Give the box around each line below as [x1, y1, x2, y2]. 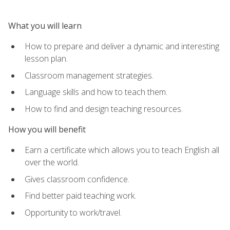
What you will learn [8, 20, 82, 31]
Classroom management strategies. [25, 69, 154, 81]
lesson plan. [25, 52, 68, 64]
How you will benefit [8, 123, 86, 135]
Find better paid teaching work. [25, 190, 136, 202]
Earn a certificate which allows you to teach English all [25, 144, 219, 156]
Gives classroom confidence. [25, 173, 129, 185]
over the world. [25, 157, 79, 168]
